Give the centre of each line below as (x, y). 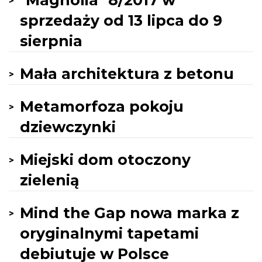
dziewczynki (68, 127)
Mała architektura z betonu (127, 74)
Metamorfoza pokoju (102, 106)
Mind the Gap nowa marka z (130, 213)
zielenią (49, 180)
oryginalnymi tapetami (109, 233)
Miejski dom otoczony (105, 160)
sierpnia (51, 41)
